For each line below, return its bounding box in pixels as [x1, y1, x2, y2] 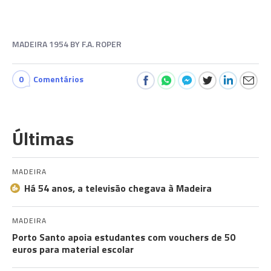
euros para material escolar [12, 242, 134, 256]
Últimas [12, 125, 74, 152]
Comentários [33, 73, 83, 85]
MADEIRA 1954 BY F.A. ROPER [12, 38, 122, 50]
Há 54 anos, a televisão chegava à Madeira [24, 181, 212, 195]
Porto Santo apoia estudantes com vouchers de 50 [12, 230, 235, 244]
